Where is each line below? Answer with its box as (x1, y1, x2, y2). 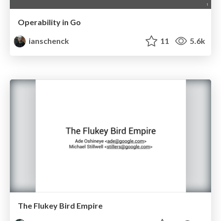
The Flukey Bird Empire (18, 201, 103, 211)
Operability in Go (18, 17, 81, 27)
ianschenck (27, 36, 70, 46)
